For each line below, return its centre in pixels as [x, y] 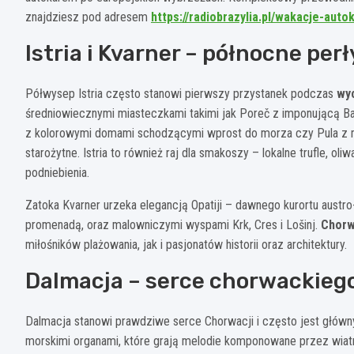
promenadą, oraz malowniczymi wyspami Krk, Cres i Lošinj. [173, 225]
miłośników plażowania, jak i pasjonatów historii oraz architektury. [186, 245]
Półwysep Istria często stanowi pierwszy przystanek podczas [181, 94]
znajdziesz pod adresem [88, 17]
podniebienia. [57, 173]
